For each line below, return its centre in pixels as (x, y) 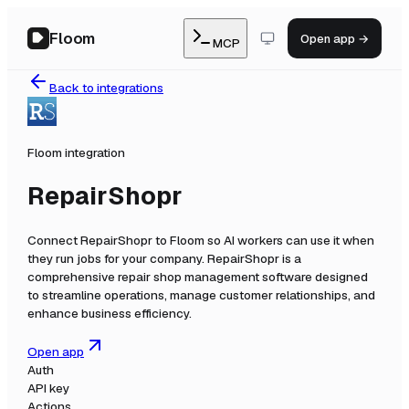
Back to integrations (106, 88)
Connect (54, 240)
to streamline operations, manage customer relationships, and (201, 294)
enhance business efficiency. (110, 313)
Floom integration (76, 152)
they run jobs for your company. (116, 258)
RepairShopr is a (253, 258)
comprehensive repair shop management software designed (198, 276)
